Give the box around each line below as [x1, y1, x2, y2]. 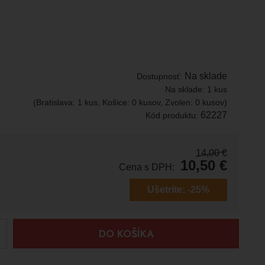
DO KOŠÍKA [98, 227, 154, 241]
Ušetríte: [147, 185, 186, 195]
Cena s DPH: [119, 162, 175, 172]
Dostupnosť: [137, 72, 185, 81]
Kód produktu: [146, 111, 201, 120]
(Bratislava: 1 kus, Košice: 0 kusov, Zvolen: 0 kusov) [33, 98, 228, 107]
